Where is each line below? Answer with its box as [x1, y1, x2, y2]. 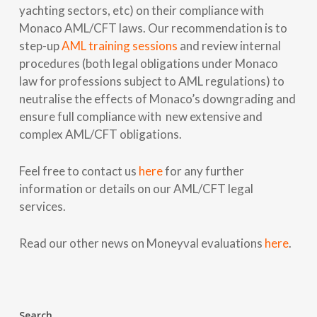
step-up [18, 38, 62, 53]
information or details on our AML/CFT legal [18, 180, 253, 196]
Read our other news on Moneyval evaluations [18, 235, 265, 250]
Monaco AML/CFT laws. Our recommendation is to [18, 20, 287, 35]
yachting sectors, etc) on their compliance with [18, 2, 264, 18]
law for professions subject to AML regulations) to [18, 73, 284, 88]
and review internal [177, 38, 281, 53]
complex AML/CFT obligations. [18, 126, 182, 142]
